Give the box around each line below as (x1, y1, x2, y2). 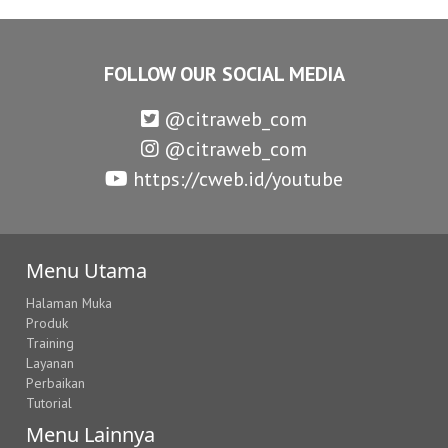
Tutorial (26, 394, 73, 413)
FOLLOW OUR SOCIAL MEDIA (103, 61, 345, 88)
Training (26, 334, 75, 353)
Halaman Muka (26, 294, 113, 313)
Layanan (26, 354, 75, 373)
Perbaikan (26, 374, 86, 393)
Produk (26, 314, 69, 333)
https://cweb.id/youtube (128, 166, 343, 193)
